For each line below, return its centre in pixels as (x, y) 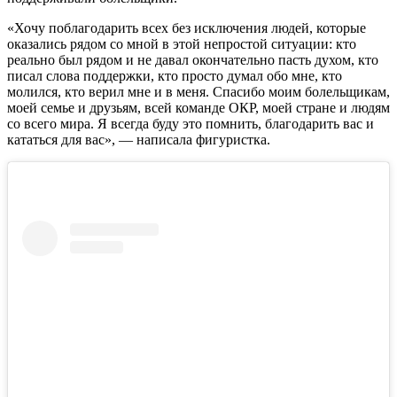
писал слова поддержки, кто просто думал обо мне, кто (175, 75)
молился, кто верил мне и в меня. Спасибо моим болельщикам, (198, 91)
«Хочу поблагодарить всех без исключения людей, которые (187, 27)
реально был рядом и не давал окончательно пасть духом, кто (193, 59)
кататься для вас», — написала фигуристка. (139, 139)
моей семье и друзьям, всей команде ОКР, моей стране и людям (198, 107)
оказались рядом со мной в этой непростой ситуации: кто (182, 43)
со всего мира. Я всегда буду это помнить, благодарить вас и (191, 123)
